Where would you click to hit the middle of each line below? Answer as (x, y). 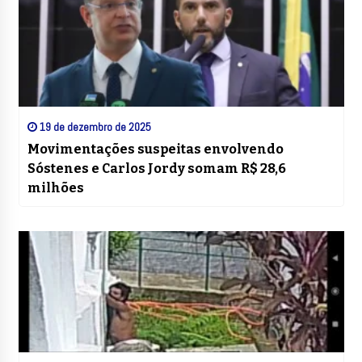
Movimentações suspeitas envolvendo (155, 149)
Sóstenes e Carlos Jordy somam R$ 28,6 (156, 169)
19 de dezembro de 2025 (94, 127)
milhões (55, 188)
